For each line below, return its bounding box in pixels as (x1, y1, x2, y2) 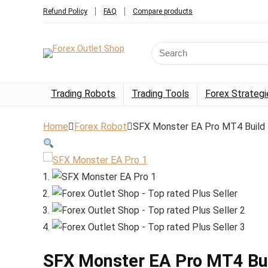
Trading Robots (51, 88, 115, 99)
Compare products (133, 7, 193, 16)
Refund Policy (43, 7, 87, 16)
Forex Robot (74, 121, 127, 132)
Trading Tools (132, 88, 189, 99)
